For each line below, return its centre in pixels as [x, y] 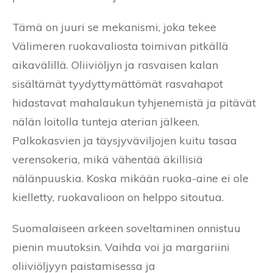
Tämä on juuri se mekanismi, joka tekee [114, 27]
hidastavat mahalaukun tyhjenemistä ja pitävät [134, 102]
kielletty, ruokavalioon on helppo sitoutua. [118, 197]
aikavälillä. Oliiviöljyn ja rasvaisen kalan [115, 65]
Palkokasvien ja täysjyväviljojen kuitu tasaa [125, 140]
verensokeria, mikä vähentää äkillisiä [108, 159]
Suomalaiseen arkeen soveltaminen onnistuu [126, 228]
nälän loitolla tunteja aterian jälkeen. [106, 121]
